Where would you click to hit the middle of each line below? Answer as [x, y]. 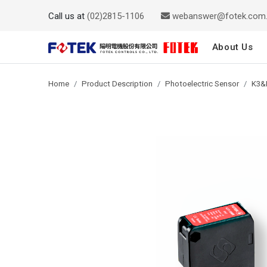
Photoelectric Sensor [202, 84]
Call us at [68, 16]
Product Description [117, 84]
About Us [232, 47]
